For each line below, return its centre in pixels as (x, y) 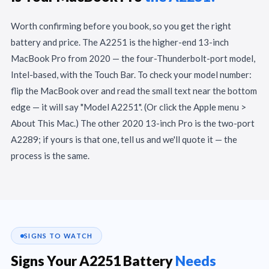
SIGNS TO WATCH (59, 236)
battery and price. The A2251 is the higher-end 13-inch (120, 42)
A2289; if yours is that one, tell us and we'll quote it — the (124, 139)
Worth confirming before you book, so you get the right (121, 26)
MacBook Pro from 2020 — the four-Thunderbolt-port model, (133, 58)
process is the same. (50, 155)
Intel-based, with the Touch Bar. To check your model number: (131, 74)
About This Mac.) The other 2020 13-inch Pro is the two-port (133, 123)
